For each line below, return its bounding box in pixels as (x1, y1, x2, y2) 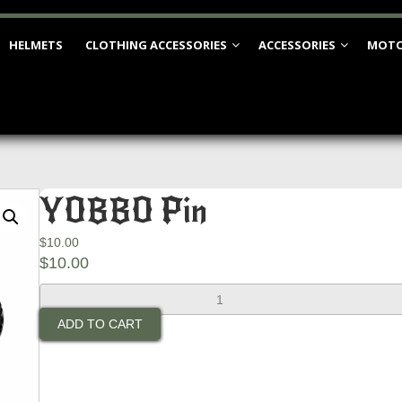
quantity (39, 320, 84, 335)
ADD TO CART (57, 317, 144, 331)
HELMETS (9, 37, 64, 53)
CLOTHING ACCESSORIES (85, 37, 228, 53)
